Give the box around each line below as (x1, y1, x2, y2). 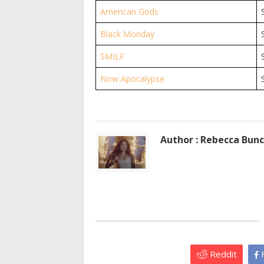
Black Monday (100, 28, 154, 39)
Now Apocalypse (100, 72, 164, 84)
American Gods (100, 5, 159, 17)
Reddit (207, 247, 237, 260)
